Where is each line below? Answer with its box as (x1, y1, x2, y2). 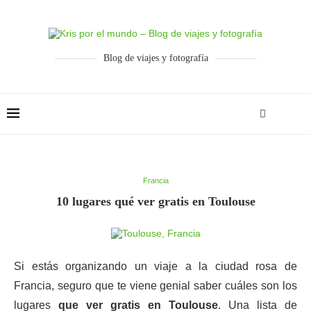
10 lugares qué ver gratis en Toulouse (56, 194, 255, 208)
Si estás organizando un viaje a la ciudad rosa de (14, 260, 297, 272)
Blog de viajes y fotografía (103, 53, 208, 63)
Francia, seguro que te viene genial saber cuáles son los (14, 280, 297, 292)
